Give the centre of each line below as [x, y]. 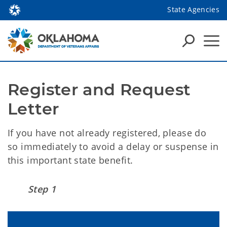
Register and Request [99, 89]
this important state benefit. [70, 160]
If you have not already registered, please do [107, 133]
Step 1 [42, 189]
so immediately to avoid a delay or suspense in [113, 146]
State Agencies [193, 9]
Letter [33, 109]
